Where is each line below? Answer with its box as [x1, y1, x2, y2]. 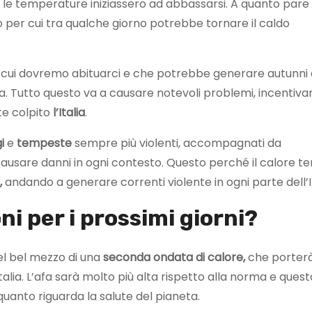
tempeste [17, 134, 72, 151]
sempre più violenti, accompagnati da [72, 134, 281, 151]
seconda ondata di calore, [103, 249, 245, 265]
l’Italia [53, 104, 85, 120]
